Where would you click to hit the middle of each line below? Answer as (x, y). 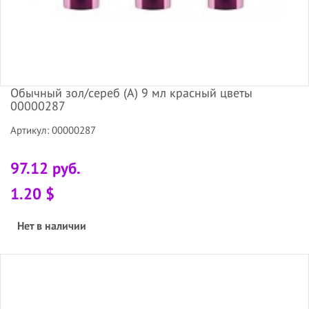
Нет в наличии (52, 225)
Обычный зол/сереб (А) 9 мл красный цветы (131, 92)
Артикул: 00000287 (53, 130)
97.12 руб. (46, 168)
